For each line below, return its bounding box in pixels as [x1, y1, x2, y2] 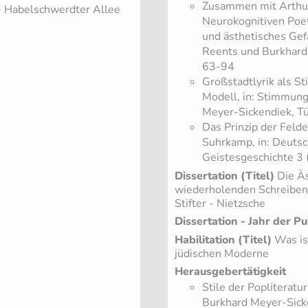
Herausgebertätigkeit [175, 264, 286, 280]
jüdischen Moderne [175, 245, 269, 261]
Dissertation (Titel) [175, 168, 274, 184]
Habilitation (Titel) [175, 232, 272, 247]
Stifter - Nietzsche [175, 196, 265, 212]
